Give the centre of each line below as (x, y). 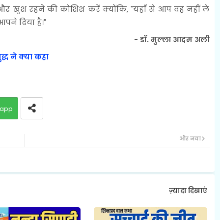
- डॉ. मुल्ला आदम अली (172, 39)
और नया (190, 138)
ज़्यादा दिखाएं (188, 191)
